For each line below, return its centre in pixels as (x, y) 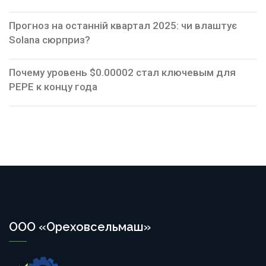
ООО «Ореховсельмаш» (80, 227)
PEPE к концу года (53, 86)
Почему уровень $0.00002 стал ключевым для (122, 72)
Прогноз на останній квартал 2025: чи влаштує (123, 25)
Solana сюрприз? (50, 39)
